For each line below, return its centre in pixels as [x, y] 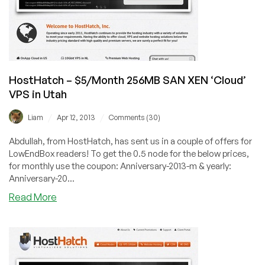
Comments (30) [135, 118]
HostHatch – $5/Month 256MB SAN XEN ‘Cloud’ [127, 80]
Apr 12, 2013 [76, 118]
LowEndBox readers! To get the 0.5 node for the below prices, [129, 154]
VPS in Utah [38, 94]
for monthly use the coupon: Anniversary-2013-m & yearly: [120, 166]
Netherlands [83, 18]
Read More [33, 197]
